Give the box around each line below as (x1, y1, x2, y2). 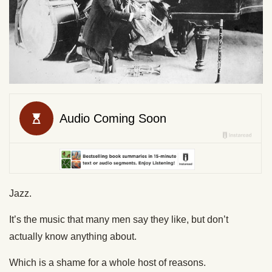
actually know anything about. (9, 231, 137, 242)
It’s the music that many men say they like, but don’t (9, 214, 228, 225)
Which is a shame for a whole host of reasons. (9, 257, 206, 268)
